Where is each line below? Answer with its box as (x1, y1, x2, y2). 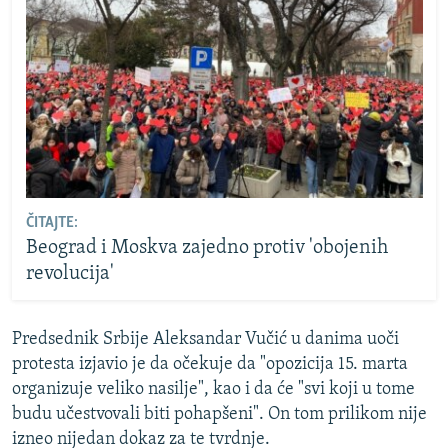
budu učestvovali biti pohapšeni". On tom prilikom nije (12, 405, 427, 424)
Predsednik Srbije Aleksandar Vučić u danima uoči (12, 330, 399, 349)
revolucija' (25, 263, 114, 284)
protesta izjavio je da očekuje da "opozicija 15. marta (12, 355, 408, 374)
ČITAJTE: (25, 214, 78, 231)
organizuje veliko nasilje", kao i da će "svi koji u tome (12, 380, 415, 399)
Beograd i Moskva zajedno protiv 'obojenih (25, 237, 388, 258)
